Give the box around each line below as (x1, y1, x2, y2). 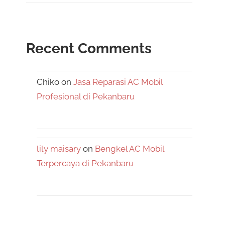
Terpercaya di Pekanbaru (37, 158, 134, 168)
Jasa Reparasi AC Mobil (73, 76, 163, 87)
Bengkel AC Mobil (95, 143, 165, 154)
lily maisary (37, 143, 81, 154)
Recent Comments (26, 40, 152, 57)
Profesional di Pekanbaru (37, 91, 135, 101)
